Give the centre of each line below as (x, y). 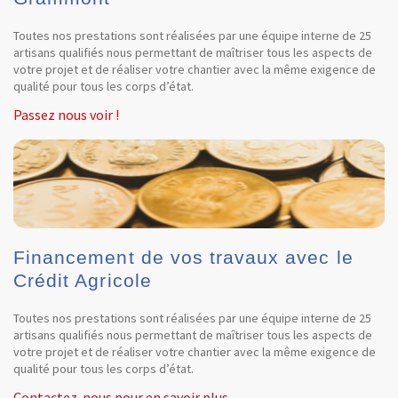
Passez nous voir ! (66, 115)
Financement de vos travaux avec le (183, 257)
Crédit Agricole (83, 280)
